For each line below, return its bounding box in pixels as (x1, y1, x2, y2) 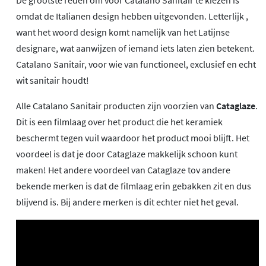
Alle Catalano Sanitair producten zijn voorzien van (16, 100, 216, 112)
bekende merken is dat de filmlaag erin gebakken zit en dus (16, 180, 251, 192)
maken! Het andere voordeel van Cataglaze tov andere (16, 164, 230, 176)
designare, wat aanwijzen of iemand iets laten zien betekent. (16, 42, 255, 55)
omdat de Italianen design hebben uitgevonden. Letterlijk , (16, 10, 248, 23)
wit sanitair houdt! (16, 74, 89, 87)
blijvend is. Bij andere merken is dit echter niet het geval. (16, 196, 239, 208)
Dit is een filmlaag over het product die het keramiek (16, 116, 223, 128)
